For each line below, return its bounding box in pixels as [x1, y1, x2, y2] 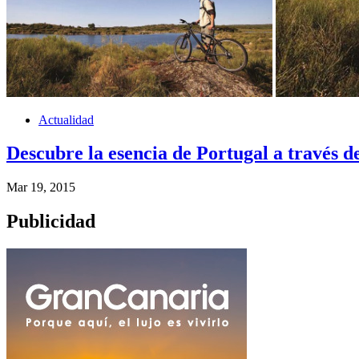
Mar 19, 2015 [6, 180, 75, 195]
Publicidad [6, 211, 95, 232]
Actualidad [38, 112, 94, 127]
